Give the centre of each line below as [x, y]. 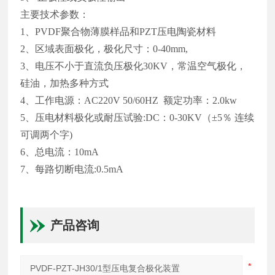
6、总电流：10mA [60, 152]
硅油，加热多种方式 [65, 83]
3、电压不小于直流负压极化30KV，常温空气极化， [134, 66]
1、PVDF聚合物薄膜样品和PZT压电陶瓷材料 [118, 31]
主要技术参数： [55, 14]
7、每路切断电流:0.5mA [72, 169]
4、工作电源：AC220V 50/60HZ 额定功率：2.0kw [129, 100]
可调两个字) [47, 134]
